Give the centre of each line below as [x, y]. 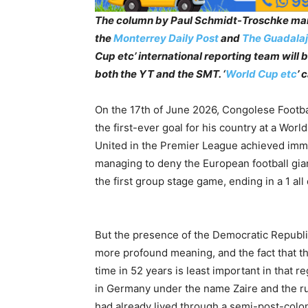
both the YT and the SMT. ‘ [160, 74]
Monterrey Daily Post [167, 38]
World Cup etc [261, 74]
